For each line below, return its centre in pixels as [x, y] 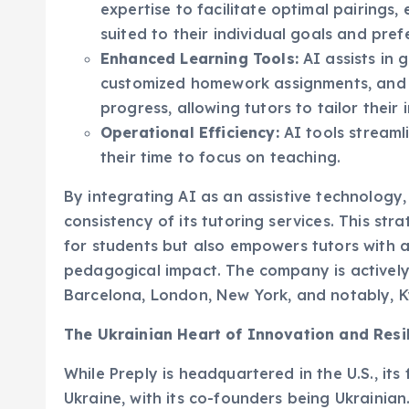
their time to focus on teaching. [221, 134]
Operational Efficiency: [190, 109]
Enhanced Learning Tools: [199, 35]
